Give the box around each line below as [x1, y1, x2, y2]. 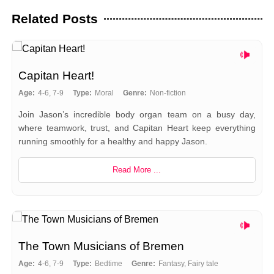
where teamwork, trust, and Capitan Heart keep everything [18, 122, 256, 133]
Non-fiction [149, 88, 186, 97]
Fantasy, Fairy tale [158, 259, 218, 268]
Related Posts [11, 11, 98, 26]
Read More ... [113, 165, 161, 174]
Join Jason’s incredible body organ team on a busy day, [18, 109, 256, 119]
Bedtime [94, 259, 122, 268]
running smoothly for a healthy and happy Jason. [18, 136, 207, 146]
